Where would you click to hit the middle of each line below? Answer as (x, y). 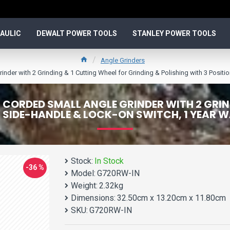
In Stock (109, 161)
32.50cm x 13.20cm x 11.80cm (171, 198)
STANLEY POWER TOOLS (174, 33)
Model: (83, 173)
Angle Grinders (123, 60)
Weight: (84, 186)
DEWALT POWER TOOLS (77, 33)
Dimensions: (93, 198)
